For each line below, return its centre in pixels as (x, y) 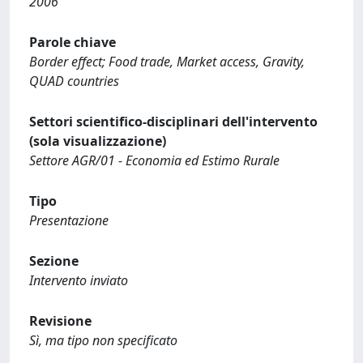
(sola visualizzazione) (98, 141)
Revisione (60, 321)
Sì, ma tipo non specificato (103, 340)
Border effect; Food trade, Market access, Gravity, (167, 62)
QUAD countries (74, 81)
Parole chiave (73, 42)
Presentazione (69, 220)
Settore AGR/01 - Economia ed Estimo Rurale (154, 160)
